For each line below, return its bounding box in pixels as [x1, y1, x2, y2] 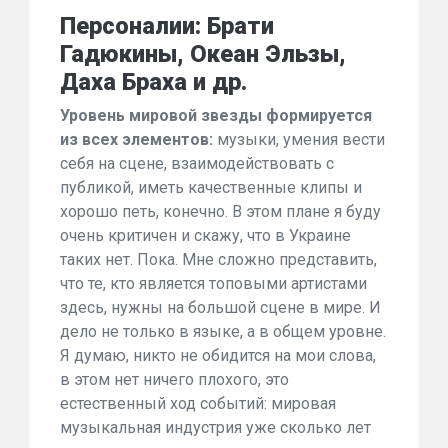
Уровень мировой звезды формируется [60, 106, 372, 125]
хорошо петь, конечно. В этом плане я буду [60, 202, 381, 221]
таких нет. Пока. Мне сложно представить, [60, 250, 377, 269]
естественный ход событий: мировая [60, 394, 336, 413]
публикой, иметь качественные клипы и [60, 178, 362, 197]
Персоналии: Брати [60, 12, 274, 40]
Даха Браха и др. [60, 68, 247, 96]
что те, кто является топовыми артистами [60, 274, 367, 293]
